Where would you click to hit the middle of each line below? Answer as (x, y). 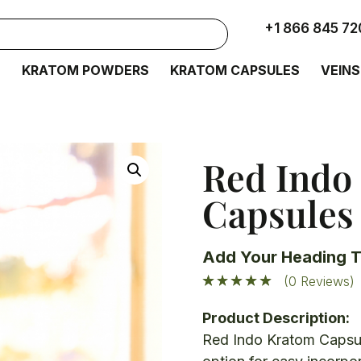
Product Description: (276, 318)
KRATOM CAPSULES (235, 70)
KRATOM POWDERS (86, 70)
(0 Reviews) (320, 281)
